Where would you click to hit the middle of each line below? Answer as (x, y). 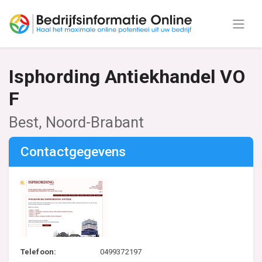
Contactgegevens (73, 152)
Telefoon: (38, 252)
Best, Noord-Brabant (76, 122)
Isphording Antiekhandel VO (127, 77)
